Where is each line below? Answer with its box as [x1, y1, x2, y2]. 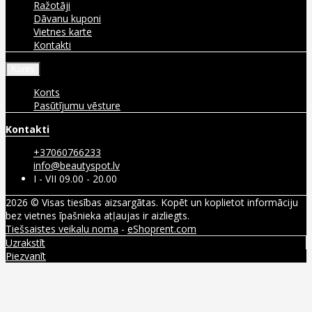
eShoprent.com [127, 221, 196, 235]
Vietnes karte [33, 24, 92, 38]
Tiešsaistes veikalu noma [6, 221, 118, 235]
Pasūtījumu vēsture [33, 98, 120, 112]
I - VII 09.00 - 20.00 [33, 171, 117, 185]
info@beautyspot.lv [33, 158, 120, 172]
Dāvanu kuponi [33, 11, 101, 25]
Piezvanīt [6, 249, 46, 263]
